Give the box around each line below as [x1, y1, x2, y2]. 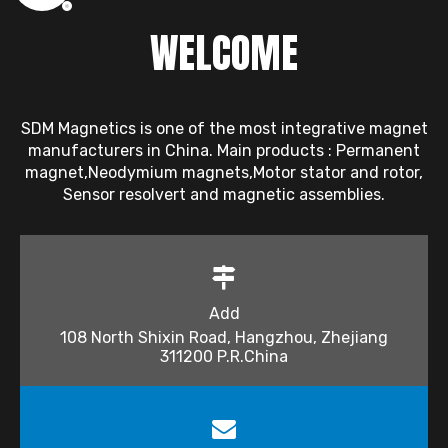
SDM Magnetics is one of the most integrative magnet [20, 118, 428, 138]
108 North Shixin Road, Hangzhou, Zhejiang [60, 327, 388, 347]
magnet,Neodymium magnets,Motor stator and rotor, [25, 162, 423, 182]
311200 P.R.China [160, 346, 288, 366]
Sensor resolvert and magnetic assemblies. [63, 184, 385, 204]
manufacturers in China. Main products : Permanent [28, 140, 420, 160]
